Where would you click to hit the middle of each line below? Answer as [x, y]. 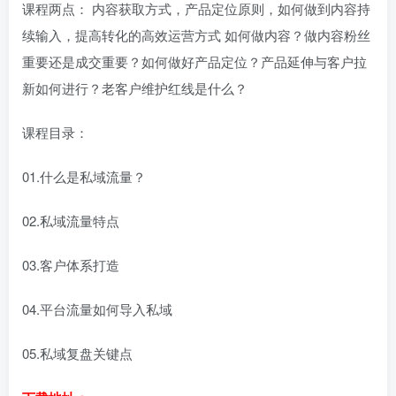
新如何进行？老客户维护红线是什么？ [135, 88]
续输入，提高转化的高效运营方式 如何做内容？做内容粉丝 [196, 35]
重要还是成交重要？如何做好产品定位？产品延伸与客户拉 [194, 62]
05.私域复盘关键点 [77, 354]
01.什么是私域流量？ [84, 177]
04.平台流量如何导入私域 [97, 309]
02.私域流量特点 [71, 221]
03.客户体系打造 [71, 265]
